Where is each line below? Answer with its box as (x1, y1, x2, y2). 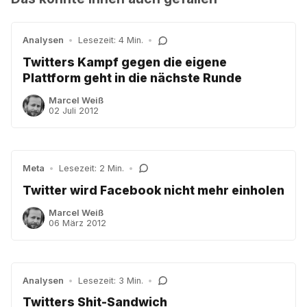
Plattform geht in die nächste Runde (23, 70, 242, 85)
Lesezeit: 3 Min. (77, 275, 143, 286)
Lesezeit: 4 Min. (77, 35, 143, 46)
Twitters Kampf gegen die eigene (23, 54, 227, 69)
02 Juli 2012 (49, 105, 99, 116)
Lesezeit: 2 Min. (58, 162, 124, 173)
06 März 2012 (49, 217, 107, 228)
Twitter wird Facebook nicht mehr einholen (23, 182, 284, 197)
